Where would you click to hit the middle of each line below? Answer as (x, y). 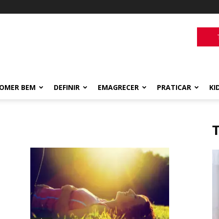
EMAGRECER (118, 87)
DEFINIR (67, 87)
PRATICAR (174, 87)
